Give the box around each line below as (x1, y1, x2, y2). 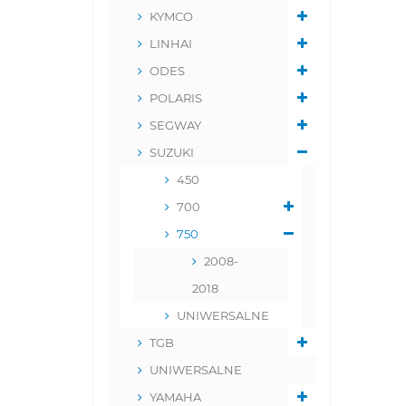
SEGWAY (150, 118, 201, 132)
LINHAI (150, 36, 192, 51)
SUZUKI (150, 145, 194, 159)
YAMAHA (150, 390, 201, 404)
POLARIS (150, 91, 202, 105)
